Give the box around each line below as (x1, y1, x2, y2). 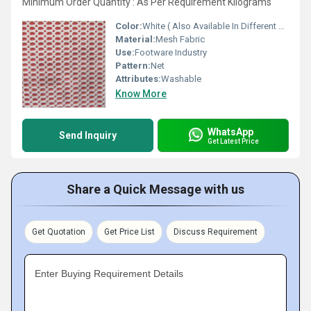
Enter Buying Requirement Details (35, 268, 183, 279)
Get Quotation (32, 227, 85, 237)
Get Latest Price (208, 137, 259, 145)
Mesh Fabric (155, 34, 205, 44)
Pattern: (115, 60, 151, 71)
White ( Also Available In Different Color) (142, 21, 278, 31)
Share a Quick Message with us (67, 182, 244, 196)
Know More (115, 88, 167, 99)
